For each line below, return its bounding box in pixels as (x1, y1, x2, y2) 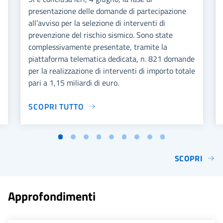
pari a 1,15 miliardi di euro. (28, 76, 119, 89)
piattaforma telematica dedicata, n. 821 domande (28, 52, 195, 65)
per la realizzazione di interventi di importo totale (28, 64, 195, 77)
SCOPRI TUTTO (28, 100, 84, 112)
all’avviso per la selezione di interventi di (28, 16, 165, 29)
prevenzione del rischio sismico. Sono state (28, 28, 173, 41)
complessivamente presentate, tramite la (28, 40, 167, 53)
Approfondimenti (8, 187, 96, 205)
